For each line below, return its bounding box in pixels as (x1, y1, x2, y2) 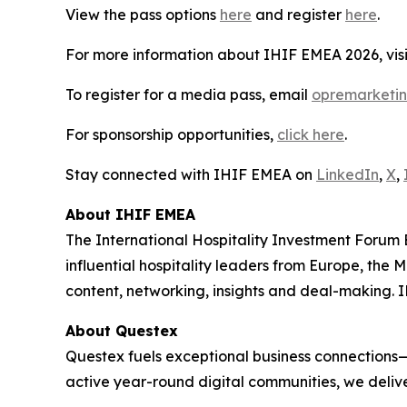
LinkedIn (316, 165, 379, 184)
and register (252, 5, 345, 24)
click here (277, 125, 344, 144)
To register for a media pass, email (65, 85, 312, 104)
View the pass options (65, 5, 220, 24)
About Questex (65, 322, 178, 340)
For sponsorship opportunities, (65, 125, 277, 144)
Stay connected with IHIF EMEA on (65, 165, 316, 184)
